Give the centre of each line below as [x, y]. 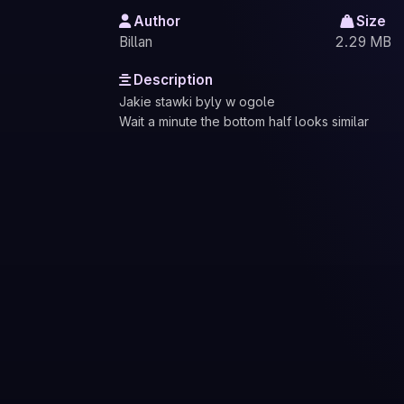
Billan [136, 42]
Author [157, 22]
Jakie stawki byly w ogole [197, 101]
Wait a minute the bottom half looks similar [244, 121]
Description [173, 79]
